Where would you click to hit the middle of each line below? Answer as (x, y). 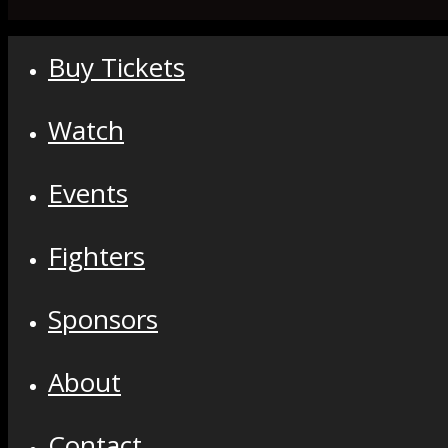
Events (88, 193)
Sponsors (103, 319)
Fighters (96, 256)
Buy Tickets (116, 67)
